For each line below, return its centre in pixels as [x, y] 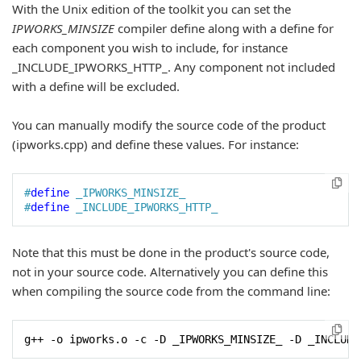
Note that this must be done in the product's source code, [171, 252]
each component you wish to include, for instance [150, 48]
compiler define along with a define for [224, 28]
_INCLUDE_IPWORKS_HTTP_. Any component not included [174, 67]
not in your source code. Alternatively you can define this [170, 272]
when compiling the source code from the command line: [171, 291]
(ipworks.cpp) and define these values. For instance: [156, 144]
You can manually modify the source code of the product [169, 125]
